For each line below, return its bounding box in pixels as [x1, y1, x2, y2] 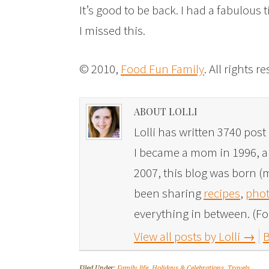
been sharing [134, 185, 204, 201]
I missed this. [79, 22, 145, 38]
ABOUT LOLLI [134, 105, 198, 118]
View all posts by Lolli [134, 228, 243, 244]
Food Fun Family [121, 61, 204, 77]
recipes [204, 185, 240, 201]
